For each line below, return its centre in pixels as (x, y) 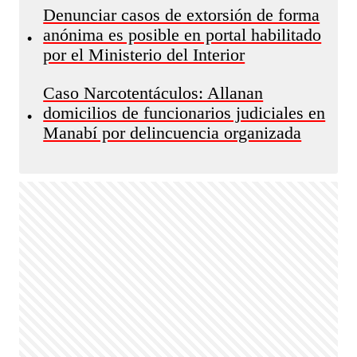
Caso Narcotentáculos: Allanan (153, 93)
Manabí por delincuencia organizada (173, 133)
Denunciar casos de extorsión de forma (182, 15)
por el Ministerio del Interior (144, 55)
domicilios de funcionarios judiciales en (184, 113)
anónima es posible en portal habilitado (182, 35)
